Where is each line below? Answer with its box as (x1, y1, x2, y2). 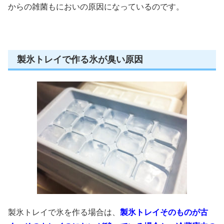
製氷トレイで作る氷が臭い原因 (17, 54, 143, 64)
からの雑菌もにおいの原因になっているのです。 (8, 2, 184, 11)
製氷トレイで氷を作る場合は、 (8, 207, 120, 216)
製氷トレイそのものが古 (120, 207, 208, 216)
